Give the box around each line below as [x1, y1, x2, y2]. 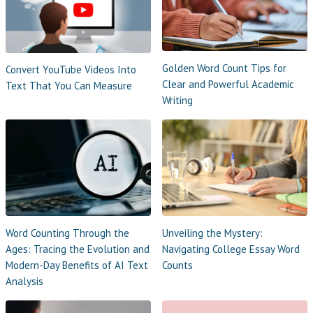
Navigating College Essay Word [162, 242, 300, 256]
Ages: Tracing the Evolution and [6, 242, 150, 256]
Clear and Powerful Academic [162, 77, 294, 91]
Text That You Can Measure [6, 79, 132, 93]
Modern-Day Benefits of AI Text [6, 258, 148, 272]
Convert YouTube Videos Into [6, 63, 136, 77]
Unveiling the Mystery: [162, 226, 263, 240]
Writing [162, 93, 193, 107]
